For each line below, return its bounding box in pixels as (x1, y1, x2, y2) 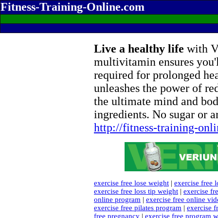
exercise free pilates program (94, 204, 182, 212)
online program (94, 196, 141, 203)
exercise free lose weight (94, 179, 169, 187)
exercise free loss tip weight (94, 187, 178, 195)
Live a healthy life (94, 42, 184, 55)
